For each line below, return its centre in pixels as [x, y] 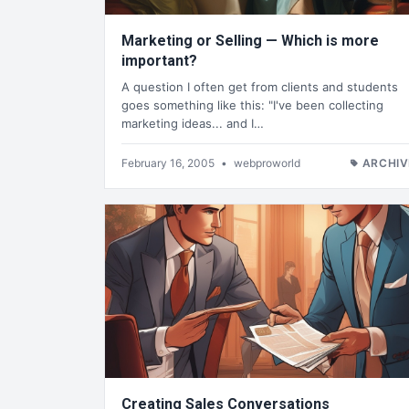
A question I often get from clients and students [260, 86]
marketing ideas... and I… [193, 123]
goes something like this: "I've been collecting [252, 105]
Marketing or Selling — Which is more [250, 41]
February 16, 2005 [169, 163]
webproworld [267, 163]
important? [159, 61]
